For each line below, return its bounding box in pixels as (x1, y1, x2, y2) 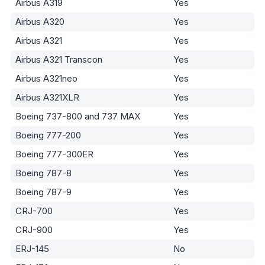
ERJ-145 (15, 243, 49, 255)
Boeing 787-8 (15, 167, 72, 179)
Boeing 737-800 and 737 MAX (15, 111, 140, 122)
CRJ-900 (15, 224, 53, 236)
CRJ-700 (15, 205, 53, 217)
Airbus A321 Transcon (15, 54, 102, 66)
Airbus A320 (15, 16, 64, 28)
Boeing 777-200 (15, 130, 81, 141)
